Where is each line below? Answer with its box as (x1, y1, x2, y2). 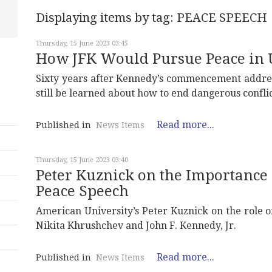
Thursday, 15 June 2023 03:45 (36, 39, 128, 47)
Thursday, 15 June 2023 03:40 (36, 156, 128, 164)
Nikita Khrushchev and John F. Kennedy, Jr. (36, 220, 236, 231)
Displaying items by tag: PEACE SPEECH (36, 10, 267, 25)
